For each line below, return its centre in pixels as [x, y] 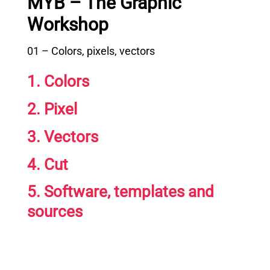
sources [55, 212]
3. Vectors [62, 137]
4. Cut [47, 164]
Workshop [67, 24]
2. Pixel [52, 109]
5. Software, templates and [120, 192]
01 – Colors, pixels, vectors [91, 51]
